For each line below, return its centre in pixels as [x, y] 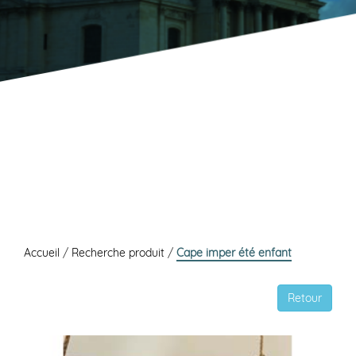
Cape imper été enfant [234, 253]
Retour [305, 298]
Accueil [43, 253]
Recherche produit [120, 253]
